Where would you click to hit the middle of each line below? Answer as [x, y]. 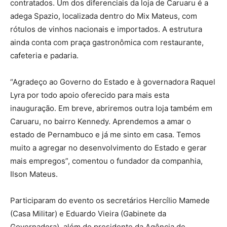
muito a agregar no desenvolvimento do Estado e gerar [108, 147]
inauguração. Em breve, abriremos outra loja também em [111, 108]
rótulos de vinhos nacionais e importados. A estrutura [106, 29]
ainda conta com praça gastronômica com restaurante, [107, 42]
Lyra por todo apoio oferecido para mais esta [90, 95]
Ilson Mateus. [34, 174]
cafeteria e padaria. [44, 55]
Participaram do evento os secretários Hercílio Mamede [110, 200]
